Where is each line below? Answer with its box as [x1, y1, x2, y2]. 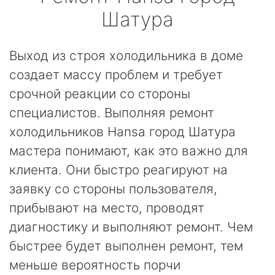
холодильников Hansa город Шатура [9, 124, 236, 139]
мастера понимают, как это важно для [9, 143, 248, 158]
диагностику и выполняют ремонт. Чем [9, 219, 253, 234]
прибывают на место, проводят [9, 200, 204, 215]
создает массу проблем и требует [9, 67, 223, 82]
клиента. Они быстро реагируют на [9, 162, 228, 177]
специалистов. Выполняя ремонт [9, 105, 214, 120]
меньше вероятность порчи [9, 257, 180, 273]
